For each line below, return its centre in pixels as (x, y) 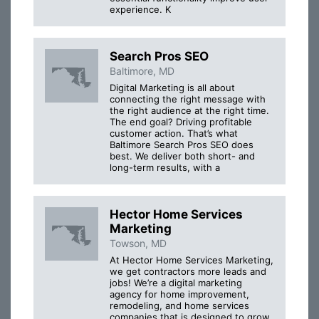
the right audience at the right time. (189, 110)
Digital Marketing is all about (172, 87)
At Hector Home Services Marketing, (192, 260)
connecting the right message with (188, 99)
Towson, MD (138, 243)
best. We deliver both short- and (182, 156)
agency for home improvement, (179, 294)
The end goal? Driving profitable (181, 121)
